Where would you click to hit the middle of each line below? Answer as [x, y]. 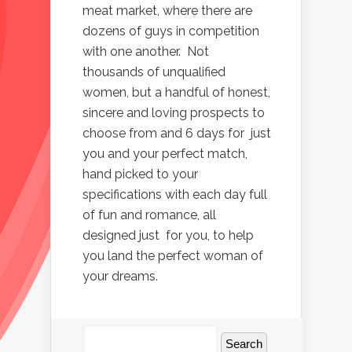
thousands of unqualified [154, 72]
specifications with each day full [175, 194]
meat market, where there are [167, 11]
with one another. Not [146, 51]
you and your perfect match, [165, 154]
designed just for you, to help [168, 235]
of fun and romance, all [149, 215]
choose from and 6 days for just [177, 133]
